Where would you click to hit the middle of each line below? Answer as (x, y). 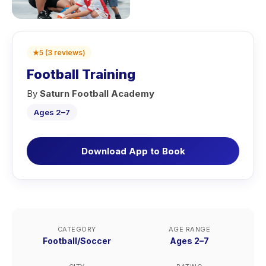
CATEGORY (77, 229)
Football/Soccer (77, 241)
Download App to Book (133, 151)
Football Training (81, 74)
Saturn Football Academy (97, 94)
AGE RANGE (189, 229)
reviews (68, 53)
